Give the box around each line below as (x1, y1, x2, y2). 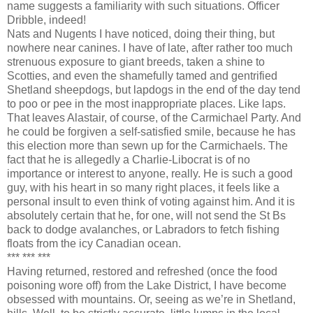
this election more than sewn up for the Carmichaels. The (7, 139, 288, 152)
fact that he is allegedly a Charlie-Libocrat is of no (7, 153, 250, 166)
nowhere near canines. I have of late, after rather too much (7, 41, 293, 54)
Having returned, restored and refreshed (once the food (7, 265, 277, 277)
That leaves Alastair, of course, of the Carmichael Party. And (7, 111, 301, 124)
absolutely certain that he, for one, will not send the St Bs (7, 209, 286, 221)
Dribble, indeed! (7, 13, 86, 26)
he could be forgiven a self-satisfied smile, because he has (7, 125, 296, 138)
